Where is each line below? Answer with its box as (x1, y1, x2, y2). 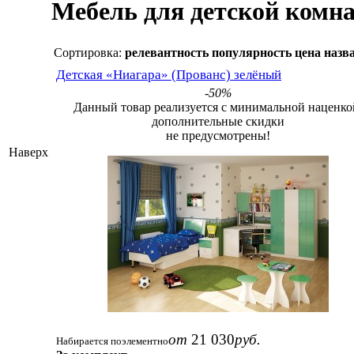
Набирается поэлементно (56, 334, 168, 347)
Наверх (9, 145, 48, 159)
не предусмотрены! (166, 128, 270, 142)
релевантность (125, 45, 209, 59)
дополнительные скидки (152, 114, 284, 128)
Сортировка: (54, 45, 122, 59)
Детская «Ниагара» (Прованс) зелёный (56, 66, 281, 82)
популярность (212, 45, 292, 59)
